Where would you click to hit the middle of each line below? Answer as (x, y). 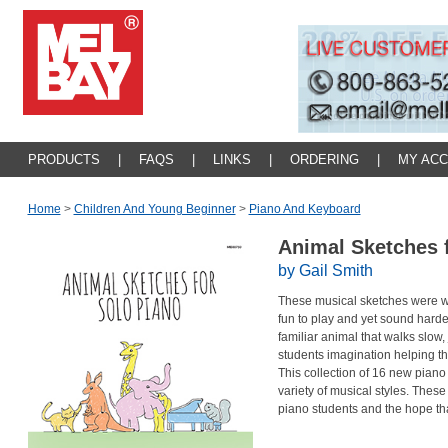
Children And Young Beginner (154, 209)
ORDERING (324, 159)
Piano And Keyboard (304, 209)
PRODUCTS (63, 159)
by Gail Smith (325, 270)
